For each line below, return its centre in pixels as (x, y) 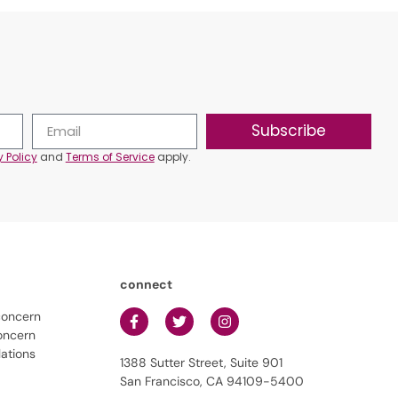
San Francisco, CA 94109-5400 (212, 381)
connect (147, 285)
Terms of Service (110, 156)
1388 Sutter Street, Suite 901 (202, 362)
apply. (172, 156)
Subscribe (289, 131)
